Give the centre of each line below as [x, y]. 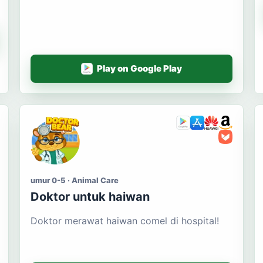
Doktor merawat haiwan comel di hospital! [125, 220]
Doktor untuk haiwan [90, 196]
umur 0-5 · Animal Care [75, 180]
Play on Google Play [140, 69]
